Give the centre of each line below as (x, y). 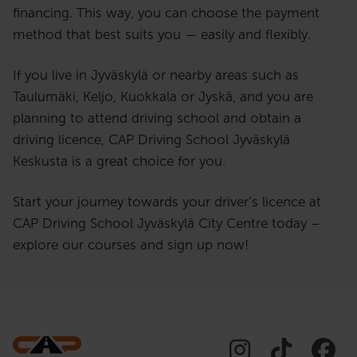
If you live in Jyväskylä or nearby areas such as (156, 75)
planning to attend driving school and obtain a (157, 118)
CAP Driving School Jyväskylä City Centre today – (167, 224)
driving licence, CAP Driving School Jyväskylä (151, 140)
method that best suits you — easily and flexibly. (162, 35)
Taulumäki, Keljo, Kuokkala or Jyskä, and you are (163, 97)
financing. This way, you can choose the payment (166, 13)
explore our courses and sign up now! (131, 245)
